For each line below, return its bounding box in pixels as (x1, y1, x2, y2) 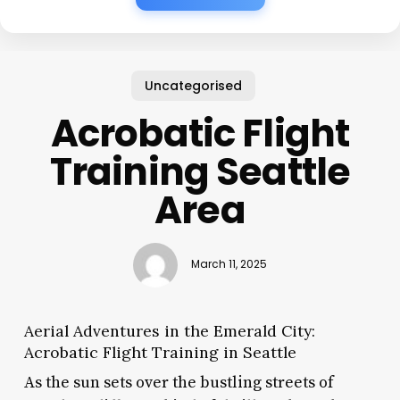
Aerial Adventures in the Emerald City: (23, 320, 315, 341)
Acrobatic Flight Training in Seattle (23, 341, 296, 362)
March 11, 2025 (190, 257, 267, 272)
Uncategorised (144, 76, 242, 95)
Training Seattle (49, 145, 351, 198)
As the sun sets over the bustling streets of (23, 371, 334, 393)
